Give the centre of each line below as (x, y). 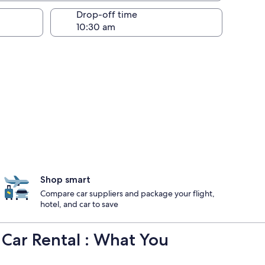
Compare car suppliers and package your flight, (127, 193)
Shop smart (65, 180)
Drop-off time (107, 14)
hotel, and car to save (79, 204)
